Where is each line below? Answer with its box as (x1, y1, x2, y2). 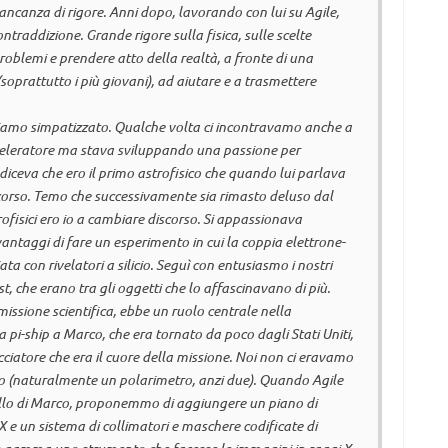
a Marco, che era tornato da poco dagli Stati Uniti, (48, 324, 353, 343)
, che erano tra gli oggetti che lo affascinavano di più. (8, 278, 330, 297)
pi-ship (8, 324, 49, 343)
